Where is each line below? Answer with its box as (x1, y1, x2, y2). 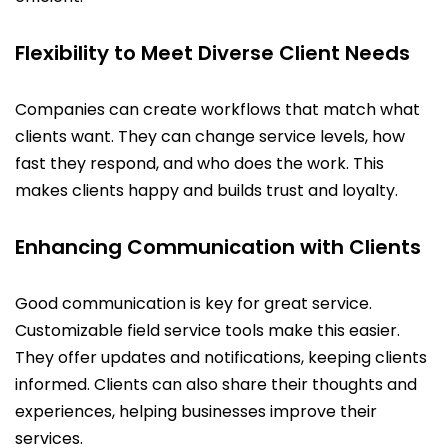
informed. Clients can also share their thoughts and (15, 373, 417, 396)
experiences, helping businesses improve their (15, 400, 377, 423)
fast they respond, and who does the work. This (15, 152, 384, 175)
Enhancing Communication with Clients (15, 233, 421, 261)
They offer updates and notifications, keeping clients (15, 346, 427, 369)
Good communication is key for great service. (15, 292, 372, 315)
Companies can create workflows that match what (15, 98, 420, 121)
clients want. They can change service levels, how (15, 125, 405, 148)
